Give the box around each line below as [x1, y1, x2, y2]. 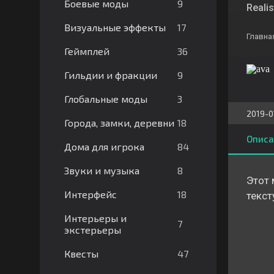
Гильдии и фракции [64, 69, 157, 81]
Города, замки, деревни [64, 117, 174, 128]
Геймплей [64, 45, 109, 57]
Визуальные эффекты [64, 21, 166, 33]
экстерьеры [64, 224, 121, 235]
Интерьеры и [64, 212, 127, 224]
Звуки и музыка [64, 165, 139, 176]
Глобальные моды [64, 93, 147, 105]
